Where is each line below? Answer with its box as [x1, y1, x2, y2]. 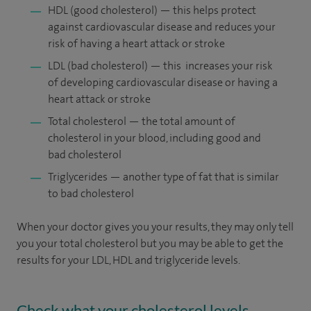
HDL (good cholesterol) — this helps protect [48, 3, 256, 17]
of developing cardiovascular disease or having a [48, 75, 278, 90]
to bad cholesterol [48, 186, 134, 201]
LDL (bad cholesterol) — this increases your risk [48, 58, 273, 73]
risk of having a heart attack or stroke [48, 36, 225, 51]
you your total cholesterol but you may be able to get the [17, 236, 283, 251]
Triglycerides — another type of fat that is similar [48, 169, 279, 184]
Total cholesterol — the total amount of [48, 114, 235, 128]
